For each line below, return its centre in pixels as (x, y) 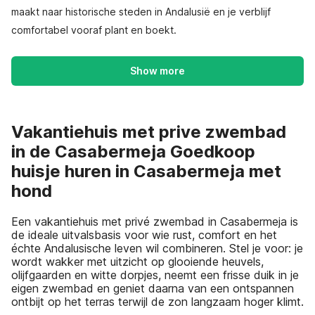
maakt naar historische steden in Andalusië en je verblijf (141, 12)
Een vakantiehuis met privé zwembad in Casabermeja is (155, 221)
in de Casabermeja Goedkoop (133, 152)
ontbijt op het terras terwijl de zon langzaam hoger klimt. (157, 301)
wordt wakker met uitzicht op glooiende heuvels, (137, 261)
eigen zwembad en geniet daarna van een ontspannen (153, 288)
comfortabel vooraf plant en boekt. (94, 30)
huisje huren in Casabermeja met (146, 171)
